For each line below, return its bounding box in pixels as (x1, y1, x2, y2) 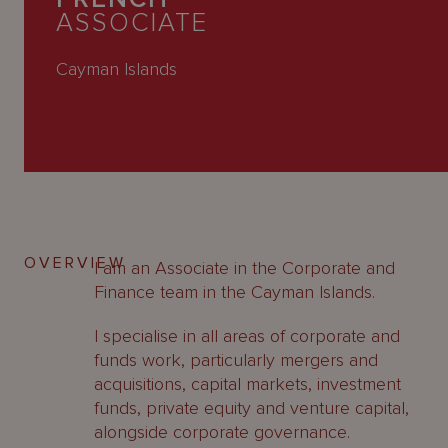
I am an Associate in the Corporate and (94, 257, 395, 279)
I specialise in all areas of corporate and (94, 325, 400, 347)
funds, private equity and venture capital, (94, 397, 409, 419)
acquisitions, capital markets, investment (94, 373, 401, 395)
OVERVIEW (24, 253, 126, 273)
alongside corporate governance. (94, 421, 350, 443)
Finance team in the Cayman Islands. (94, 281, 375, 303)
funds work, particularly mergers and (94, 349, 378, 371)
